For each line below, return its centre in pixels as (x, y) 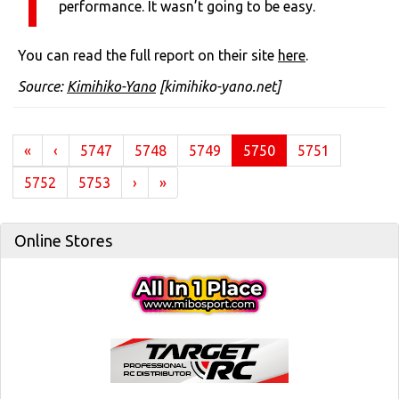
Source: (42, 86)
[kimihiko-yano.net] (218, 86)
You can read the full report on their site (148, 55)
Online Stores (63, 240)
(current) (302, 150)
